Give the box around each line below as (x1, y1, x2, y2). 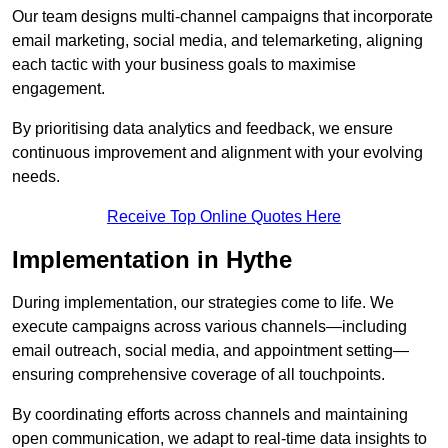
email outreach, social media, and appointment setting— (12, 342, 409, 360)
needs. (12, 168, 60, 186)
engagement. (12, 80, 105, 98)
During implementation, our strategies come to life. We (12, 294, 394, 312)
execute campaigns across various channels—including (12, 318, 407, 336)
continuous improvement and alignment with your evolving (12, 144, 423, 162)
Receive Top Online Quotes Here (107, 208, 341, 226)
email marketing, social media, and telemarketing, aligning (12, 32, 423, 50)
